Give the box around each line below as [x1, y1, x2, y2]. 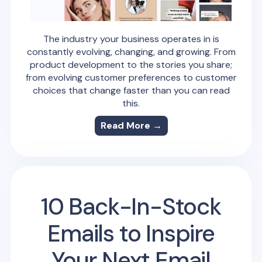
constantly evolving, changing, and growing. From [26, 45, 236, 58]
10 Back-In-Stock [41, 191, 221, 222]
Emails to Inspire [47, 218, 215, 249]
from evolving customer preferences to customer [25, 71, 237, 84]
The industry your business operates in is [43, 32, 219, 45]
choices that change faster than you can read [32, 84, 230, 96]
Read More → [100, 119, 162, 132]
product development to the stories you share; [30, 58, 232, 71]
